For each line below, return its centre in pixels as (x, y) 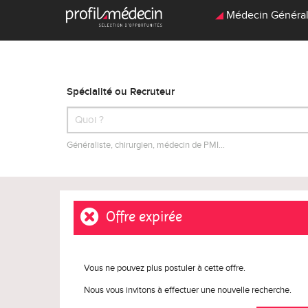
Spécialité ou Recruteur (121, 92)
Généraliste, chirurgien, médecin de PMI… (146, 145)
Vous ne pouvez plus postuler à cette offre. (165, 268)
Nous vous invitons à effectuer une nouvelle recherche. (188, 290)
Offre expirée (142, 217)
